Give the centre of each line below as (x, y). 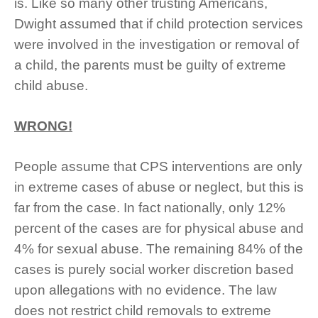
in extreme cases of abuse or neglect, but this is (159, 187)
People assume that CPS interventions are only (158, 167)
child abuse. (53, 86)
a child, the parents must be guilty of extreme (150, 65)
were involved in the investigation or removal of (157, 45)
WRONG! (43, 126)
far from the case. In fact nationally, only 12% (150, 208)
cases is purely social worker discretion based (154, 270)
